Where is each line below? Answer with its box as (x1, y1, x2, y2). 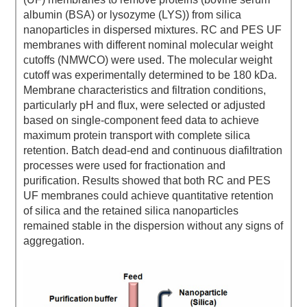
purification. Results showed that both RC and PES (23, 175, 271, 187)
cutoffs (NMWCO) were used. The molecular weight (23, 54, 273, 66)
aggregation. (23, 235, 85, 247)
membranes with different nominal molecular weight (23, 39, 273, 51)
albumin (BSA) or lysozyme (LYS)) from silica (23, 9, 242, 21)
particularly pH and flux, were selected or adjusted (23, 99, 266, 112)
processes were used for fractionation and (23, 160, 226, 172)
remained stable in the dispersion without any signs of (23, 220, 284, 232)
